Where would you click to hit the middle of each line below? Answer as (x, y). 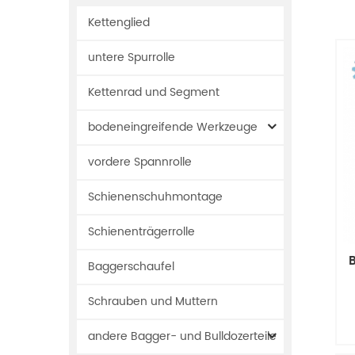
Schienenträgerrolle (141, 232)
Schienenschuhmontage (155, 197)
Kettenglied (119, 23)
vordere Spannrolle (140, 162)
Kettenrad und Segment (154, 92)
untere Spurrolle (132, 57)
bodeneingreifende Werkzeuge (173, 127)
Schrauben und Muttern (153, 302)
